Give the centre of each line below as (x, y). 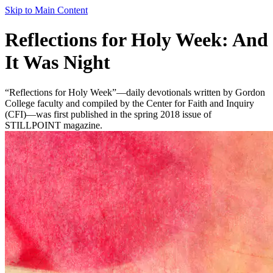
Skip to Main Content (46, 10)
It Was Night (58, 62)
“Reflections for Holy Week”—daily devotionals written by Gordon (135, 92)
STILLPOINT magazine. (54, 125)
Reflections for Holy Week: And (136, 40)
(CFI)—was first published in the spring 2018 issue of (108, 114)
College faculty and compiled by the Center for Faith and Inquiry (129, 103)
